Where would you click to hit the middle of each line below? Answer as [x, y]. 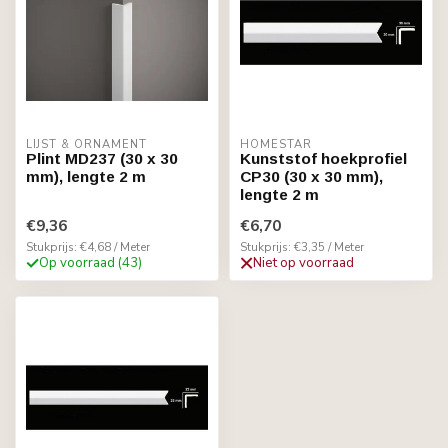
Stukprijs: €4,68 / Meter [88, 247]
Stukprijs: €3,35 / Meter [302, 247]
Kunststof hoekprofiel [323, 158]
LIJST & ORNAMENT [86, 144]
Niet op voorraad [303, 263]
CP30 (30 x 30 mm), [311, 176]
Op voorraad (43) [90, 263]
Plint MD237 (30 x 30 [102, 158]
